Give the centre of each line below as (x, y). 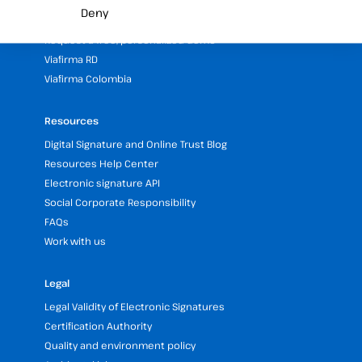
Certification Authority (98, 326)
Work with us (75, 241)
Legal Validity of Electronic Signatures (135, 307)
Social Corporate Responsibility (120, 202)
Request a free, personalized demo (130, 40)
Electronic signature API (102, 183)
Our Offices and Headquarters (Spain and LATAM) (162, 21)
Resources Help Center (101, 164)
